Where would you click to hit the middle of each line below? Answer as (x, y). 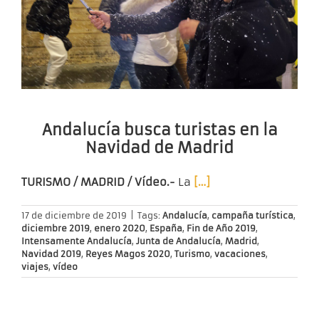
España (166, 228)
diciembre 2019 (56, 228)
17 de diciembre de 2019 (74, 215)
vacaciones (240, 253)
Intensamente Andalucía (77, 241)
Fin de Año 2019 (221, 228)
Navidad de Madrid (159, 147)
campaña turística (252, 215)
